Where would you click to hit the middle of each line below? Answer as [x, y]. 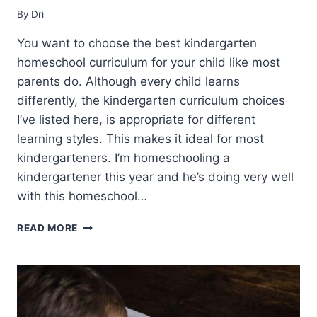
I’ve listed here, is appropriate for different [136, 120]
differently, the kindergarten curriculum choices [151, 101]
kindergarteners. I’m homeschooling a [123, 158]
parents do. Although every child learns [128, 82]
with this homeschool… [82, 196]
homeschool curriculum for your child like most [149, 63]
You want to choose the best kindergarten [137, 44]
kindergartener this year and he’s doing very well [155, 177]
